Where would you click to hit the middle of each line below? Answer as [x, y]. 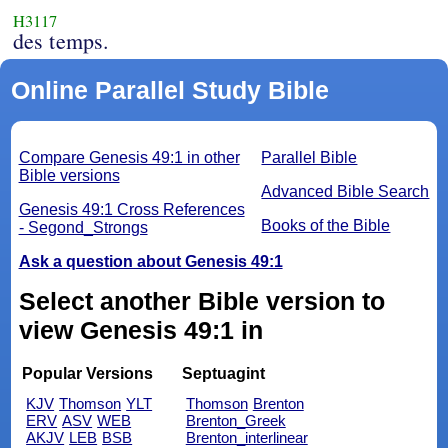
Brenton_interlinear [246, 437]
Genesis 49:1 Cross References [131, 210]
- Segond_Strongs [83, 228]
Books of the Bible [326, 226]
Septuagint [223, 374]
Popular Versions [88, 374]
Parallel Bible [309, 158]
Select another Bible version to [201, 301]
